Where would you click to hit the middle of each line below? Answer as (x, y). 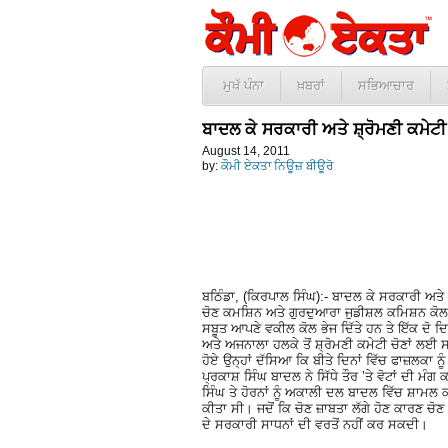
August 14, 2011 (246, 151)
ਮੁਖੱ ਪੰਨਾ (243, 85)
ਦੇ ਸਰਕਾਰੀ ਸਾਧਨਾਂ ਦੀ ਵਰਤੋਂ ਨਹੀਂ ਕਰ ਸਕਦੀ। (315, 424)
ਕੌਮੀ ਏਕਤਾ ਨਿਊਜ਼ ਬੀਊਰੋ (277, 166)
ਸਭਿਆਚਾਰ (386, 85)
